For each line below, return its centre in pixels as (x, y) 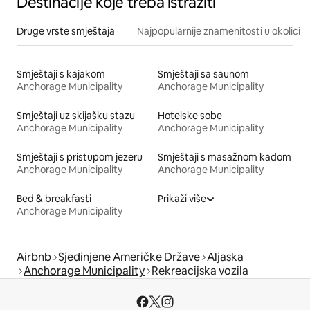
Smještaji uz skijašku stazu (76, 115)
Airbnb (34, 257)
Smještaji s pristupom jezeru (80, 157)
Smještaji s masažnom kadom (225, 157)
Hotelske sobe (190, 115)
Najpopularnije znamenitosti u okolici (219, 31)
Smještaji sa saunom (203, 74)
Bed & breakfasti (54, 198)
